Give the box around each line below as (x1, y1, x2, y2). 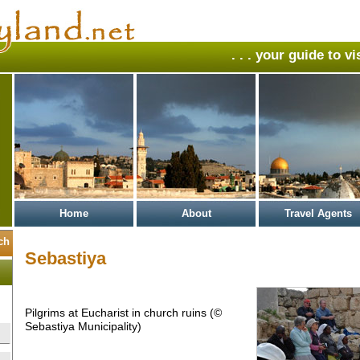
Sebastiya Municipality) (25, 320, 141, 333)
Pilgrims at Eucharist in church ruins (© (25, 306, 222, 320)
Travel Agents (284, 207, 352, 219)
